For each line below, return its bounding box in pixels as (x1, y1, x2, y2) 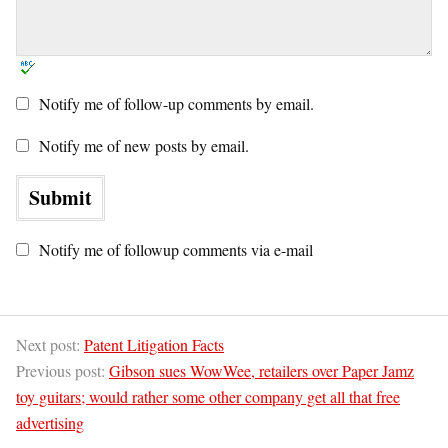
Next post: (16, 334, 84, 356)
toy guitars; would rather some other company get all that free (16, 386, 400, 408)
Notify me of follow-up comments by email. (39, 93, 314, 115)
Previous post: (16, 360, 109, 382)
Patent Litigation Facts (84, 334, 224, 356)
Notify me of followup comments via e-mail (39, 239, 313, 261)
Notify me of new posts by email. (39, 135, 249, 157)
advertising (16, 412, 84, 434)
